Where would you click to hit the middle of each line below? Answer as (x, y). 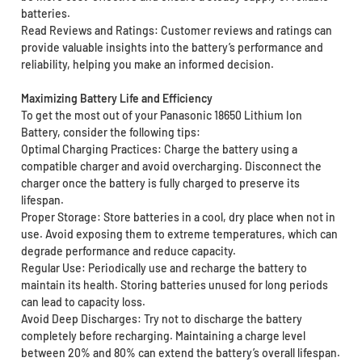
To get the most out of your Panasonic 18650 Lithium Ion (161, 115)
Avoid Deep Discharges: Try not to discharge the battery (161, 318)
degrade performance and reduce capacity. (128, 250)
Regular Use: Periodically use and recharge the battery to (164, 267)
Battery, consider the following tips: (110, 132)
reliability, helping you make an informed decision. (147, 64)
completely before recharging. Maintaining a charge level (163, 335)
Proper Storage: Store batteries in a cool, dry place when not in (178, 217)
